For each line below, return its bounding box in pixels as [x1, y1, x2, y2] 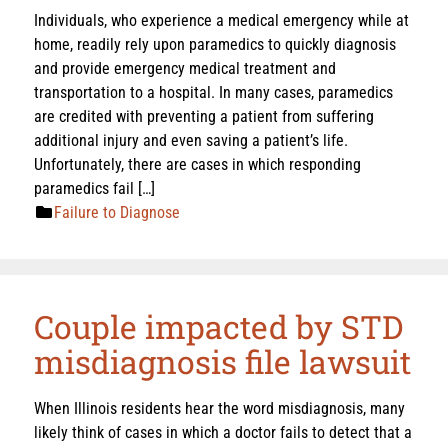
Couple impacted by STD [34, 304, 403, 348]
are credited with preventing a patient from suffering [34, 106, 374, 126]
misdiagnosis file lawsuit [34, 339, 411, 383]
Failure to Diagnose [54, 202, 180, 222]
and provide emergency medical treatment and [34, 58, 336, 78]
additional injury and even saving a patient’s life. [34, 130, 348, 150]
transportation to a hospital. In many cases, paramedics [34, 82, 393, 102]
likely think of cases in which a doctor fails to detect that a [34, 422, 412, 442]
